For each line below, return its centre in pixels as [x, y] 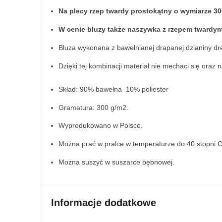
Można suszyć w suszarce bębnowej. [116, 162]
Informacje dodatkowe [104, 202]
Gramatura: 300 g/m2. [93, 107]
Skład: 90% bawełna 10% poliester [113, 89]
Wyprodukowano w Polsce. [101, 126]
